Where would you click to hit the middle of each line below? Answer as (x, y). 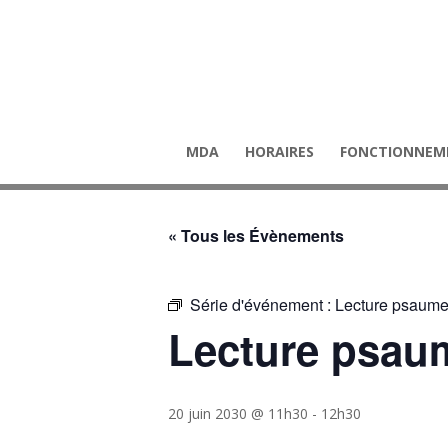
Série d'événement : (262, 304)
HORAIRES (279, 151)
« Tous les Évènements (256, 235)
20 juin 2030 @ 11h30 (238, 413)
